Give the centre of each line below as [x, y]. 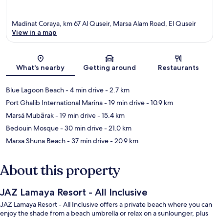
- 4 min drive [84, 90]
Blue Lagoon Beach [35, 90]
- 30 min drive [81, 128]
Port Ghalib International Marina [54, 102]
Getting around [109, 67]
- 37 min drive [87, 141]
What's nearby [41, 67]
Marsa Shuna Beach [36, 141]
